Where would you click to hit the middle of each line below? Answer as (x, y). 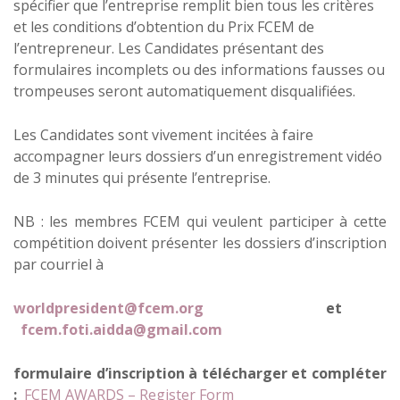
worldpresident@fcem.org (108, 308)
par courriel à (58, 264)
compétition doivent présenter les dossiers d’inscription (200, 243)
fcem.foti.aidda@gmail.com (121, 329)
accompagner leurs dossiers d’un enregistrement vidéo (198, 156)
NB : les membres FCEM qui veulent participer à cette (200, 221)
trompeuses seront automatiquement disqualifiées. (184, 91)
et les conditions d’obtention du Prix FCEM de (164, 27)
